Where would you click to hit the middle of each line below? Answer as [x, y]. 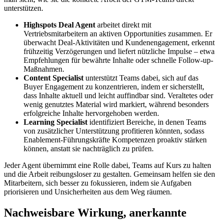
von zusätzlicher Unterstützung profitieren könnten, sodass [114, 131]
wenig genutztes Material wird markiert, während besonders [116, 104]
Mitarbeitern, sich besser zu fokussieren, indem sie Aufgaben [98, 183]
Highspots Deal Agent [60, 25]
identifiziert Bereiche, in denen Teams [147, 122]
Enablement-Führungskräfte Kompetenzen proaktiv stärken [115, 139]
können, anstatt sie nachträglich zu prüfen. [89, 148]
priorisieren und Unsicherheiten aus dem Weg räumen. [88, 192]
